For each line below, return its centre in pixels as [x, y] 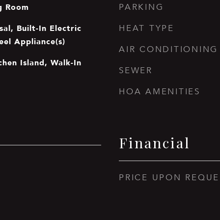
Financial [155, 142]
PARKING [141, 7]
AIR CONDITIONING [168, 49]
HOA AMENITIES [160, 92]
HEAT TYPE [147, 28]
